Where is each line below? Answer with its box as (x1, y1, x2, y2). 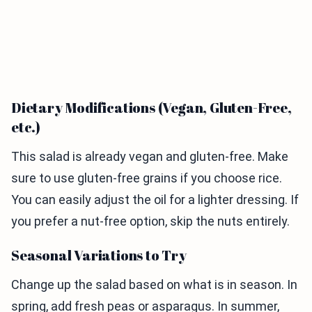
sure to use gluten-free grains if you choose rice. (11, 171, 282, 186)
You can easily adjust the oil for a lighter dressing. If (11, 192, 299, 208)
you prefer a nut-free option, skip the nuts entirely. (11, 214, 290, 229)
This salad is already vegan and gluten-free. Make (11, 149, 288, 164)
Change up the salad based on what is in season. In (11, 277, 297, 292)
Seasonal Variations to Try (11, 246, 187, 265)
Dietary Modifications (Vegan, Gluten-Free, (11, 98, 292, 118)
